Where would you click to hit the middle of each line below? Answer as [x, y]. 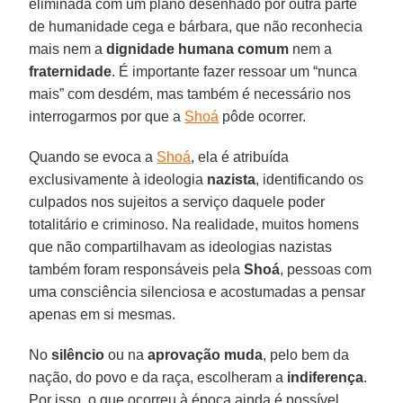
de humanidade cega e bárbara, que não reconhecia [196, 26]
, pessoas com [326, 269]
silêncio [78, 354]
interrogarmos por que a [107, 116]
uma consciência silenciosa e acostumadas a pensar [197, 291]
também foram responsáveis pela [137, 269]
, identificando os [310, 179]
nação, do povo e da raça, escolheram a [158, 377]
